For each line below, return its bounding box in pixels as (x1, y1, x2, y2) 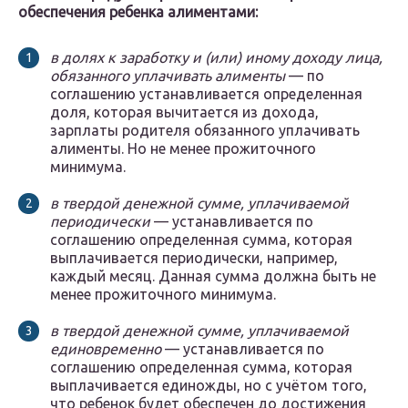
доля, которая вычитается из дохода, (50, 104, 319, 121)
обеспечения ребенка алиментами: (18, 4, 258, 21)
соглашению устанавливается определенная (50, 86, 362, 103)
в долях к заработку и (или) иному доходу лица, (50, 49, 382, 66)
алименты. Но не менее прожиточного (50, 140, 316, 158)
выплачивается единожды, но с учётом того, (50, 377, 367, 394)
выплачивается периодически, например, (50, 250, 338, 267)
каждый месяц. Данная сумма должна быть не (50, 268, 376, 285)
